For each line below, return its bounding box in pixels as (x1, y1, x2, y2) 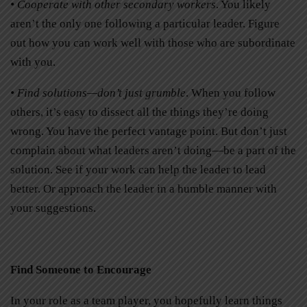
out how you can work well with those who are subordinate (10, 36, 295, 50)
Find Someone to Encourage (10, 263, 151, 277)
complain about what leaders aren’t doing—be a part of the (10, 144, 296, 158)
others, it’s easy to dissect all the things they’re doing (10, 106, 269, 119)
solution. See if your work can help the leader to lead (10, 163, 266, 177)
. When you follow (186, 86, 275, 100)
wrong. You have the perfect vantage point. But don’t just (10, 125, 287, 138)
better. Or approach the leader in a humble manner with (10, 182, 277, 196)
